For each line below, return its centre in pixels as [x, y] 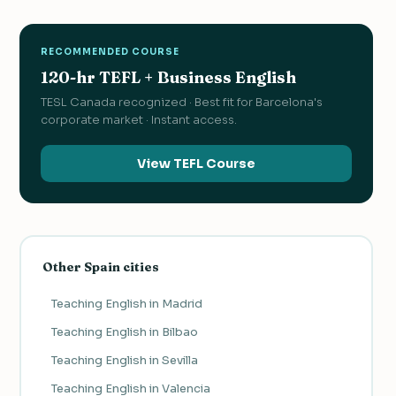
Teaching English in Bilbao [124, 332]
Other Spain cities [100, 267]
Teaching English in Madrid [126, 304]
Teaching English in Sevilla [124, 361]
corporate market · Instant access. [139, 119]
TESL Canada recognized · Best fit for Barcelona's [182, 102]
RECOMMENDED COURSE [110, 51]
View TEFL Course [196, 163]
